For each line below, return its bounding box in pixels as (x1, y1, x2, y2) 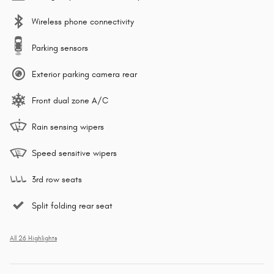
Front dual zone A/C (32, 95, 108, 106)
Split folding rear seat (32, 201, 113, 212)
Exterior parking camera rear (32, 69, 137, 80)
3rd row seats (32, 174, 82, 185)
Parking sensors (32, 43, 88, 54)
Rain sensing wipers (32, 122, 104, 133)
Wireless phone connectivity (32, 17, 134, 28)
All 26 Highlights (10, 235, 57, 243)
